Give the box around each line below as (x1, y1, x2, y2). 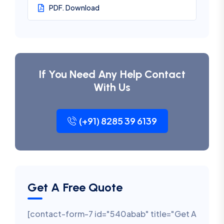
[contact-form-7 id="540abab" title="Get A (27, 208, 196, 219)
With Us (93, 80, 130, 94)
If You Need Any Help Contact (38, 67, 185, 81)
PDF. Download (49, 3, 99, 12)
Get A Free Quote (27, 180, 122, 194)
